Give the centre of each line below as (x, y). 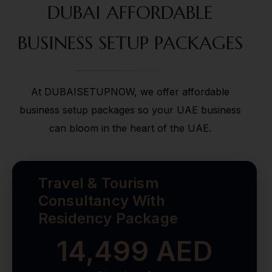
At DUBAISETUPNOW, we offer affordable (130, 92)
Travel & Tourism (98, 183)
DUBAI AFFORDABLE (130, 13)
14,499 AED (134, 251)
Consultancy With (101, 201)
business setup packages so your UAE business (130, 110)
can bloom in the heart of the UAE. (130, 128)
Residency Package (108, 219)
